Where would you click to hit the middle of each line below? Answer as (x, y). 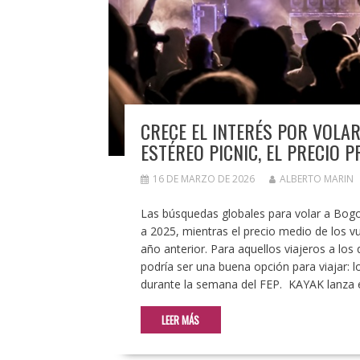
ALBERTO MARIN (316, 178)
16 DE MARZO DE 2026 (203, 178)
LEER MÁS (180, 319)
